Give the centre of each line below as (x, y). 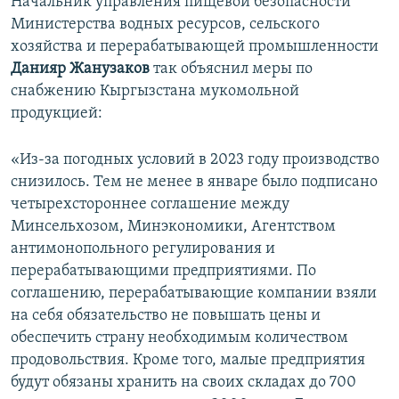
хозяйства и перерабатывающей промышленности (195, 47)
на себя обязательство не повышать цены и (166, 316)
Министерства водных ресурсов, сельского (165, 25)
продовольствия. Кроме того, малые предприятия (188, 361)
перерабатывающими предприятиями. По (163, 272)
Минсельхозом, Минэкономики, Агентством (173, 227)
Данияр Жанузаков (80, 69)
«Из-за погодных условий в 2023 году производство (195, 160)
